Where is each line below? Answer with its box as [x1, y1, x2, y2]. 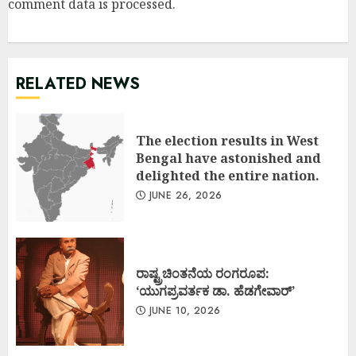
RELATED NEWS [16, 72, 140, 95]
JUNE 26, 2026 [145, 188, 222, 203]
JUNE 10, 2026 [145, 303, 221, 318]
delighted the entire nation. [136, 166, 319, 184]
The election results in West [136, 131, 319, 149]
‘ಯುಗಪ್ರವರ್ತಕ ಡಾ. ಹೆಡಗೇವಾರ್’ [136, 281, 295, 300]
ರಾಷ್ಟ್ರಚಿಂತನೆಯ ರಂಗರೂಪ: [136, 264, 269, 282]
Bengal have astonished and [136, 149, 321, 167]
